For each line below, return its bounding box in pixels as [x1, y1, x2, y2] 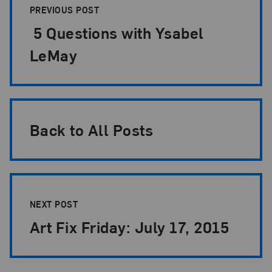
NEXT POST [29, 199, 81, 210]
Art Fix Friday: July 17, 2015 [29, 217, 229, 237]
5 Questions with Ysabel [29, 22, 204, 42]
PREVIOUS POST [29, 4, 102, 15]
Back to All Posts [29, 119, 154, 140]
